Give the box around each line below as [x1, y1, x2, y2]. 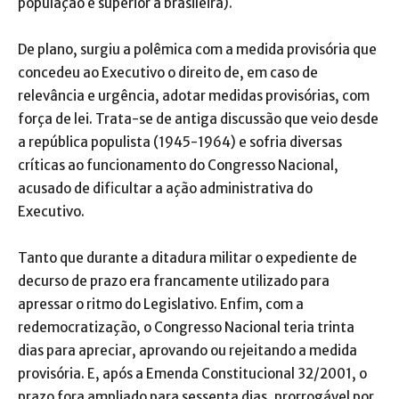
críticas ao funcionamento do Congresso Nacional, [18, 156, 338, 174]
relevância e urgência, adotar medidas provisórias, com [18, 86, 370, 104]
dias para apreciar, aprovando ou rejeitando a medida [18, 341, 357, 359]
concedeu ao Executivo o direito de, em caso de [18, 63, 318, 81]
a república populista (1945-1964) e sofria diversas [18, 133, 342, 151]
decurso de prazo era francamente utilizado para [18, 272, 330, 289]
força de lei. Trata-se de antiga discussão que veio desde [18, 110, 379, 127]
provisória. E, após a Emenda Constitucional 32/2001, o [18, 364, 367, 382]
